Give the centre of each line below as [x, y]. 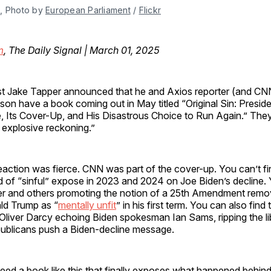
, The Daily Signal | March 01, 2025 [82, 50]
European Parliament [88, 10]
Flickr [150, 10]
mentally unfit [87, 205]
